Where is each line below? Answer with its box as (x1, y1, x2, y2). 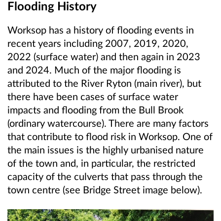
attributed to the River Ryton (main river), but (7, 77, 201, 89)
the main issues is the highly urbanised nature (7, 144, 204, 156)
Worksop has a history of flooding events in (7, 24, 194, 36)
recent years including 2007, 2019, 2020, (7, 37, 188, 49)
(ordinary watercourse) (7, 117, 104, 129)
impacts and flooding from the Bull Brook (7, 104, 184, 116)
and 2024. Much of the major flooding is (7, 64, 181, 76)
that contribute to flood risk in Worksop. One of (7, 130, 213, 143)
